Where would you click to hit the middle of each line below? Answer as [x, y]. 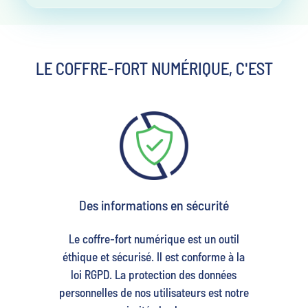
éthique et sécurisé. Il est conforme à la [154, 256]
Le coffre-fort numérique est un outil [154, 238]
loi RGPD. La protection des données [154, 274]
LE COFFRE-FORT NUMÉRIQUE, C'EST [154, 68]
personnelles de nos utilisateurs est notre [154, 292]
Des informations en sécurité [154, 205]
